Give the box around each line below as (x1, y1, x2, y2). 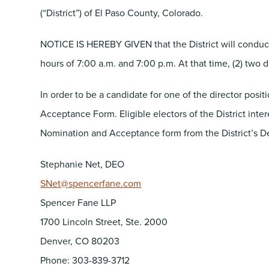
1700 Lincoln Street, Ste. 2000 (40, 214, 168, 228)
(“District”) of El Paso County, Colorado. (40, 5, 204, 19)
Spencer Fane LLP (40, 195, 116, 209)
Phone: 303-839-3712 (40, 253, 130, 267)
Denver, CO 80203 (40, 234, 120, 247)
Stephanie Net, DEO (40, 157, 125, 171)
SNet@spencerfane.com (40, 176, 142, 190)
